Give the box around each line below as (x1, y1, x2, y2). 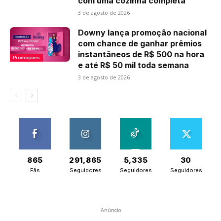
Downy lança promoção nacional (78, 28, 207, 38)
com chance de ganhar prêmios (78, 38, 202, 49)
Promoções (13, 54, 40, 60)
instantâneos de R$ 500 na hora (78, 49, 205, 60)
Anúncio (100, 207, 121, 214)
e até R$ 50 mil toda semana (78, 60, 189, 71)
